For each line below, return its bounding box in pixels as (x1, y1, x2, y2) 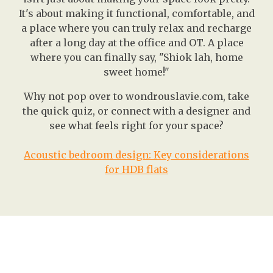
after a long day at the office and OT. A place (29, 37, 244, 49)
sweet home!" (104, 66, 169, 79)
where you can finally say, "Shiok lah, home (30, 51, 243, 64)
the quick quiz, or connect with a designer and (23, 105, 250, 118)
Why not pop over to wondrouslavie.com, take (24, 90, 249, 103)
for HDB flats (105, 163, 168, 176)
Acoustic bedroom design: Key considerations (24, 149, 249, 161)
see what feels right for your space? (49, 119, 224, 132)
